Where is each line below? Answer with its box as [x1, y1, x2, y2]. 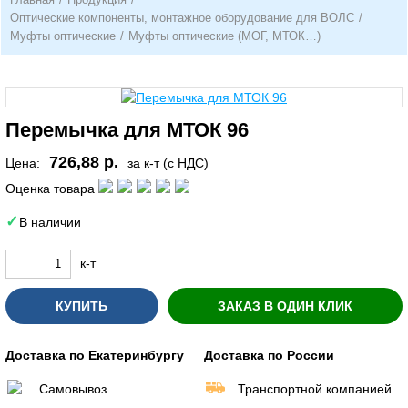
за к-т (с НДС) [127, 156, 209, 170]
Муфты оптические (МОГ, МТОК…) [128, 29, 321, 43]
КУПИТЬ [56, 298, 107, 313]
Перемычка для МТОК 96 [5, 118, 249, 141]
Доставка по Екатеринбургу [5, 347, 184, 362]
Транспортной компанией [238, 381, 392, 396]
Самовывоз [39, 381, 107, 396]
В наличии [19, 214, 81, 229]
